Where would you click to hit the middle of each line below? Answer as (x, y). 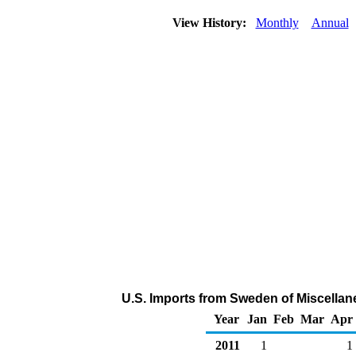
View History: (211, 23)
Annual (330, 23)
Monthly (277, 23)
